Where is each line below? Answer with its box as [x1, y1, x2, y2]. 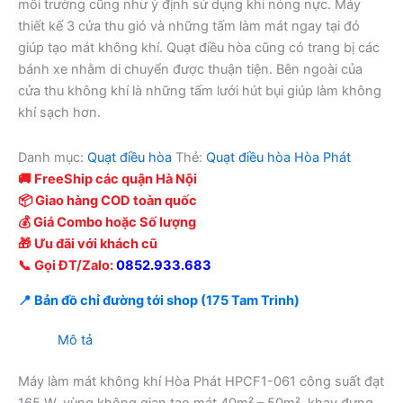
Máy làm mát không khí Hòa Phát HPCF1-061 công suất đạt [18, 372, 384, 390]
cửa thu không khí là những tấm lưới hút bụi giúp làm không [18, 83, 381, 100]
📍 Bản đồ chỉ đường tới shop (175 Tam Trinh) [18, 292, 300, 309]
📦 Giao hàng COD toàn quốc [18, 193, 197, 210]
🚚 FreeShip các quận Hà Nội [18, 171, 197, 188]
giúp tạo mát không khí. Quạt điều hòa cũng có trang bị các [18, 40, 380, 57]
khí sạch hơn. [18, 104, 101, 121]
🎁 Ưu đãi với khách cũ [18, 236, 157, 253]
